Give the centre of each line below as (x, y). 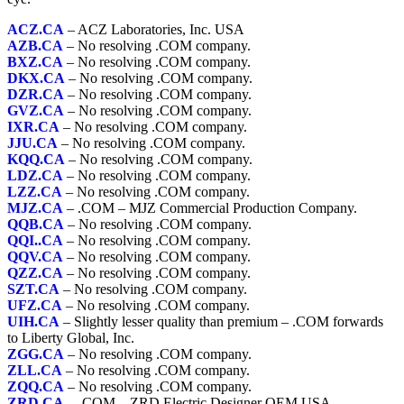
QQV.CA (35, 256)
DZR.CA (36, 94)
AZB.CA (35, 45)
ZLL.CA (35, 370)
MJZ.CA (35, 207)
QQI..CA (35, 240)
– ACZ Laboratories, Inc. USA (154, 29)
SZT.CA (33, 289)
